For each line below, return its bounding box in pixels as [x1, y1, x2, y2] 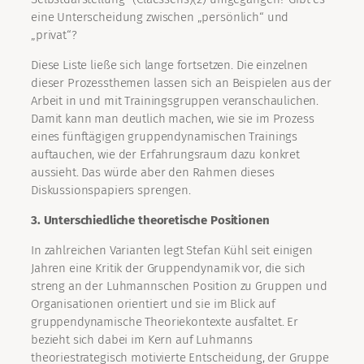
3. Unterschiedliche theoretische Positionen [31, 213, 270, 228]
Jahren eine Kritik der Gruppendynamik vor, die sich [31, 261, 306, 276]
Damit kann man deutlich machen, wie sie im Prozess [31, 111, 314, 127]
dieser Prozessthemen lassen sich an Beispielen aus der [31, 76, 331, 91]
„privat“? [31, 28, 77, 43]
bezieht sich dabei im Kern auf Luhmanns [31, 332, 253, 348]
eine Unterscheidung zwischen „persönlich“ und [31, 10, 289, 25]
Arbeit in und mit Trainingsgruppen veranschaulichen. [31, 93, 319, 109]
